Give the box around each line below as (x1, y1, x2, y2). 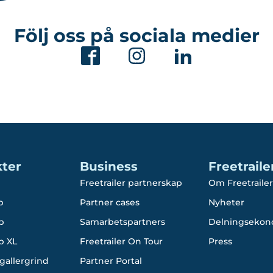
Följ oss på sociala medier (13, 24, 260, 47)
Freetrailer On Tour (79, 236, 163, 247)
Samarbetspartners (79, 216, 165, 227)
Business (79, 159, 138, 174)
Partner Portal (79, 255, 142, 266)
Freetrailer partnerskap (79, 177, 182, 188)
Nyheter (208, 197, 244, 208)
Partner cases (79, 197, 140, 208)
